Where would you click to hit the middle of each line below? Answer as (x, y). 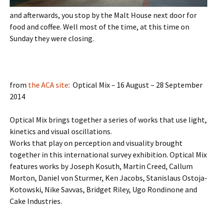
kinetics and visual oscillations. (61, 132)
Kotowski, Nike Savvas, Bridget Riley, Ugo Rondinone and (103, 190)
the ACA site (48, 85)
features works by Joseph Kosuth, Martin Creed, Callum (101, 166)
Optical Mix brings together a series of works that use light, (108, 120)
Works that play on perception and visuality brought (96, 143)
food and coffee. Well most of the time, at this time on (100, 27)
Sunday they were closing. (52, 39)
